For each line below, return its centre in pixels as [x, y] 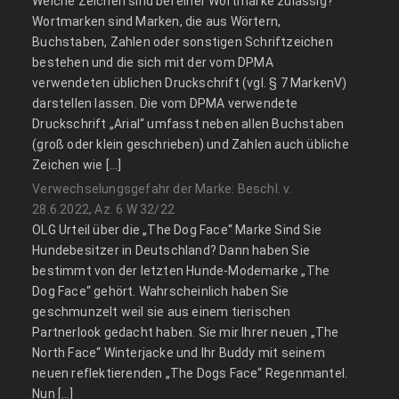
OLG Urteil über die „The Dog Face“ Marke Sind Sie [177, 230]
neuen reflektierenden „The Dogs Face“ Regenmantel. [190, 374]
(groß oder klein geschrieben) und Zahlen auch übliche [191, 145]
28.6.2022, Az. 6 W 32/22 [104, 210]
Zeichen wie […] [77, 165]
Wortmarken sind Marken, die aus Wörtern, [157, 22]
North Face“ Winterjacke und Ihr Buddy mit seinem [179, 353]
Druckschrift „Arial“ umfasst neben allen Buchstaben [188, 124]
